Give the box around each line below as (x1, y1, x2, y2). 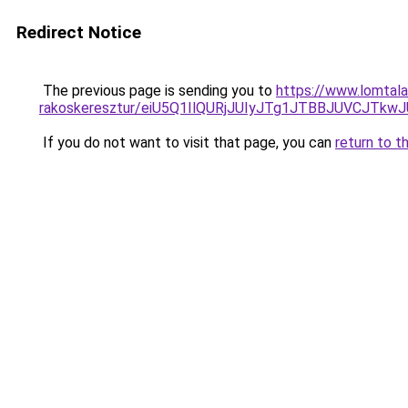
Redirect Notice (16, 22, 141, 43)
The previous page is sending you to (39, 82, 276, 99)
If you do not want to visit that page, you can (39, 134, 335, 151)
